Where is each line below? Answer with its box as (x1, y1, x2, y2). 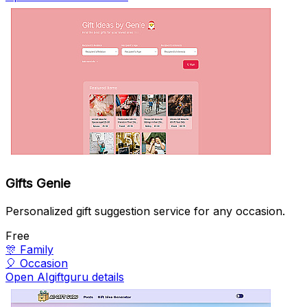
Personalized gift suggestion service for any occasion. (5, 204, 285, 219)
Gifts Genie (5, 175, 71, 192)
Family (20, 243, 53, 257)
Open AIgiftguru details (5, 270, 124, 284)
